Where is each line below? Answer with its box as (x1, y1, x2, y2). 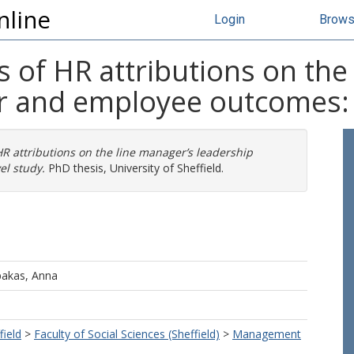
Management (232, 326, 301, 341)
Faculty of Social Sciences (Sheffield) (34, 326, 220, 341)
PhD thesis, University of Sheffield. (45, 160, 224, 175)
